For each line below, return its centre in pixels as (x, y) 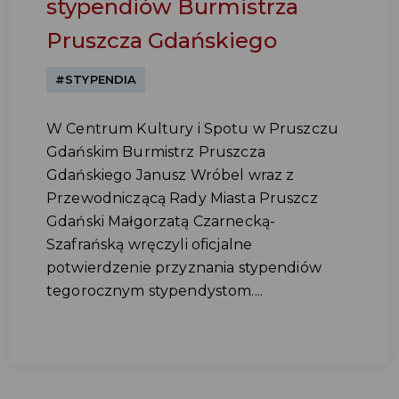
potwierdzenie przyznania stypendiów (184, 268)
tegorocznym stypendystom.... (155, 291)
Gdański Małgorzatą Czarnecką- (161, 221)
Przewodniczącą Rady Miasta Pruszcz (182, 198)
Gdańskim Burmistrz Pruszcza (156, 152)
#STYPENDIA (96, 79)
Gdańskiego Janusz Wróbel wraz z (171, 175)
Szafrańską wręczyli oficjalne (150, 244)
